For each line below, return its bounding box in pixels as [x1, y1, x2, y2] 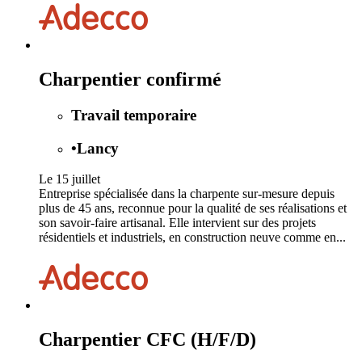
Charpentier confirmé [39, 68, 221, 90]
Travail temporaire [71, 106, 196, 124]
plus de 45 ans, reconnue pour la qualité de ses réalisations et [39, 201, 347, 216]
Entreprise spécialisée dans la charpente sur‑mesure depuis [39, 187, 335, 201]
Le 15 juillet [39, 172, 100, 187]
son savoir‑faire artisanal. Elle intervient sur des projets [39, 216, 316, 230]
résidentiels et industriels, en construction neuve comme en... [39, 230, 346, 245]
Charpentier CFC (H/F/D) [39, 329, 256, 351]
